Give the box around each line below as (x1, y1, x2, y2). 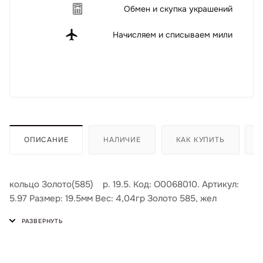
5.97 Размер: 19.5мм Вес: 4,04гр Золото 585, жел (9, 192, 217, 204)
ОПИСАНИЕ (24, 134, 69, 144)
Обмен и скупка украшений (124, 4, 232, 14)
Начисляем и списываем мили (113, 29, 232, 40)
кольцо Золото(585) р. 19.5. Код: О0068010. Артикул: (9, 178, 239, 190)
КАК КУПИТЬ (176, 134, 225, 144)
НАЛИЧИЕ (103, 134, 141, 144)
